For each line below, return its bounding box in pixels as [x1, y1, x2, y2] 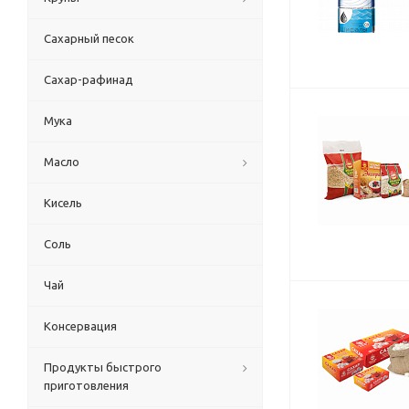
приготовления [44, 379, 129, 392]
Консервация [44, 320, 117, 332]
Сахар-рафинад [44, 73, 133, 86]
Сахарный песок [44, 32, 134, 45]
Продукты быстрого [44, 361, 162, 373]
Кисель [44, 196, 82, 209]
